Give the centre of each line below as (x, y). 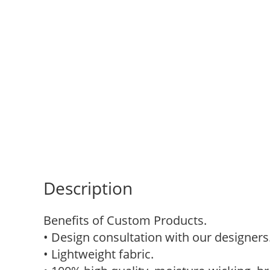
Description (88, 188)
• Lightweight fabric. (99, 254)
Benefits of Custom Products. (125, 220)
